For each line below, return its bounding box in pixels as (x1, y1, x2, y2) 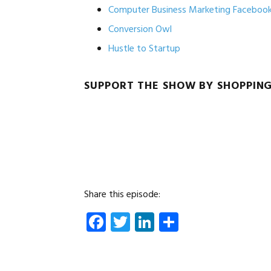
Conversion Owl (108, 22, 172, 38)
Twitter (130, 206, 191, 238)
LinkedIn (154, 206, 224, 238)
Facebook (106, 206, 184, 238)
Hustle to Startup (108, 41, 181, 57)
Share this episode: (84, 187, 161, 203)
